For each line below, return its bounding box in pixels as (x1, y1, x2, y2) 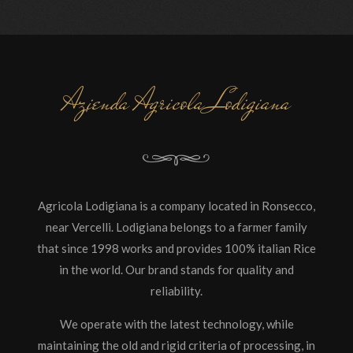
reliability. (150, 284, 203, 298)
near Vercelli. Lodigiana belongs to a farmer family (46, 220, 307, 234)
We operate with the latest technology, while (59, 317, 294, 331)
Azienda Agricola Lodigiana (62, 81, 291, 123)
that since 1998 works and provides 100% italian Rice (37, 241, 316, 255)
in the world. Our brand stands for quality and (59, 262, 294, 277)
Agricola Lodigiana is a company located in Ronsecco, (38, 199, 315, 213)
